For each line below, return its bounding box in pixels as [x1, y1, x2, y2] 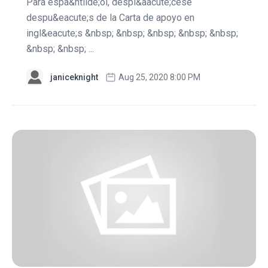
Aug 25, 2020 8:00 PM [118, 72, 200, 82]
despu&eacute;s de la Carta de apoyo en [26, 11, 194, 23]
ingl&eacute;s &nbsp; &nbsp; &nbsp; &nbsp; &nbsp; [26, 27, 238, 39]
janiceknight [50, 72, 98, 82]
